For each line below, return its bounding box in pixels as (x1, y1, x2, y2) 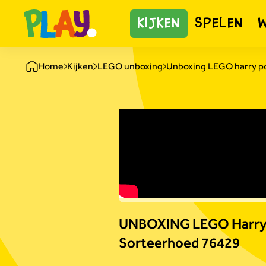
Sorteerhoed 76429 (119, 235, 240, 251)
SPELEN (195, 17, 244, 31)
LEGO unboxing (97, 61, 163, 72)
